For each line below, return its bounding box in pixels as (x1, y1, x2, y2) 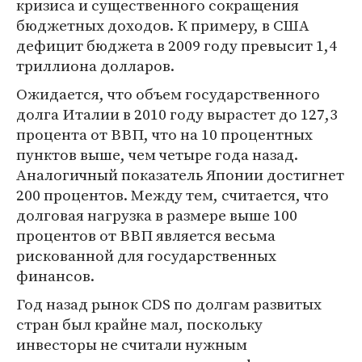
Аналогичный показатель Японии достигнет (16, 164, 344, 185)
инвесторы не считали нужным (16, 334, 247, 355)
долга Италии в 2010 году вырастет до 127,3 (16, 103, 338, 124)
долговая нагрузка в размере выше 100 (16, 204, 297, 225)
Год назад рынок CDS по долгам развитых (16, 293, 322, 314)
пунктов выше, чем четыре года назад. (16, 144, 298, 165)
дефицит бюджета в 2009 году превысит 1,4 (16, 35, 337, 56)
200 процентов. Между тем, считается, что (16, 184, 329, 205)
